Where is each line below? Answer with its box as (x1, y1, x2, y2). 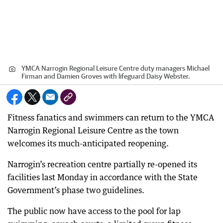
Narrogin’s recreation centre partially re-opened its (7, 159, 197, 169)
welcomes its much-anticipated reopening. (7, 138, 169, 148)
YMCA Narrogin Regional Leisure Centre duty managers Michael (21, 64, 210, 72)
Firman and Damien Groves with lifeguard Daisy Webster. (21, 72, 190, 80)
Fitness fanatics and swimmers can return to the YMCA (7, 112, 214, 122)
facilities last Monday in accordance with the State (7, 172, 198, 182)
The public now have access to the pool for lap (7, 206, 181, 216)
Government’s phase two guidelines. (7, 185, 144, 195)
